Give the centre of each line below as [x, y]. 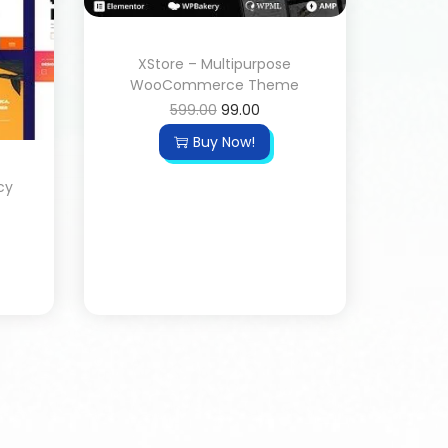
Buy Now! [224, 142]
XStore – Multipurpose [215, 64]
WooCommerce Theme [215, 85]
